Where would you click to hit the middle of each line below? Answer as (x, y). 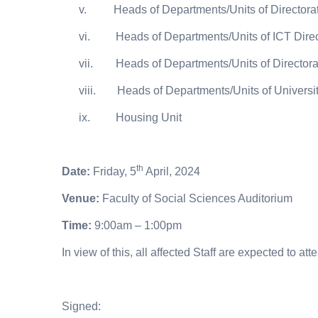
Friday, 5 (113, 172)
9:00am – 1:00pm (137, 226)
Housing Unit (149, 118)
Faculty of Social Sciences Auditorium (196, 199)
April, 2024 (172, 172)
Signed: (81, 307)
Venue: (81, 199)
